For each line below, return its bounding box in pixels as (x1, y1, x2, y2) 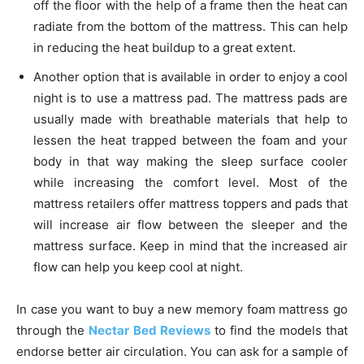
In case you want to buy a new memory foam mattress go (16, 301, 348, 317)
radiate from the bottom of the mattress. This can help (33, 19, 348, 34)
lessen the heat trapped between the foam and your (33, 132, 348, 148)
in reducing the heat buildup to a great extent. (33, 40, 296, 55)
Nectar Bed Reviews (89, 323, 210, 338)
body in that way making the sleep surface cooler (33, 154, 348, 169)
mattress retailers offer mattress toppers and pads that (33, 196, 348, 211)
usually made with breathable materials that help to (33, 111, 348, 127)
